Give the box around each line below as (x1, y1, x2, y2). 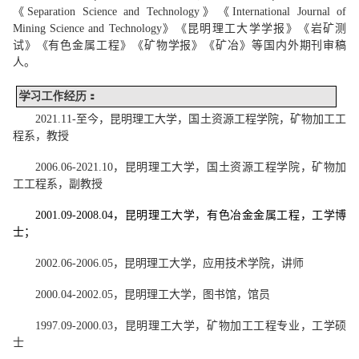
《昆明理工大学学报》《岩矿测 (175, 22, 347, 34)
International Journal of (232, 5, 347, 18)
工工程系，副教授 (12, 178, 103, 191)
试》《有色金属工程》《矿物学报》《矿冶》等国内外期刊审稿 (12, 38, 347, 51)
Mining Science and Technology (12, 22, 162, 34)
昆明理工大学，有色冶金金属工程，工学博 (124, 209, 347, 222)
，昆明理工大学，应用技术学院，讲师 (112, 257, 304, 270)
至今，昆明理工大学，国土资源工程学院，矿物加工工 (75, 113, 347, 126)
